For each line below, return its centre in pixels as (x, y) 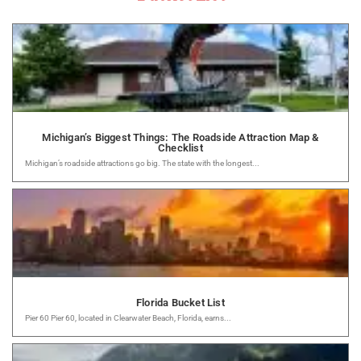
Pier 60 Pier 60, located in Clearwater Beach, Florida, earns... (128, 317)
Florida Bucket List (180, 302)
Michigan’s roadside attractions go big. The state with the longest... (142, 163)
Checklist (180, 147)
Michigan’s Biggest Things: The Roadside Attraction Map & (180, 137)
